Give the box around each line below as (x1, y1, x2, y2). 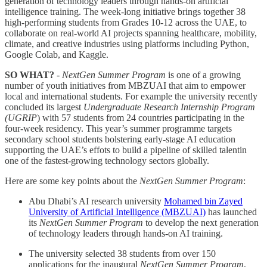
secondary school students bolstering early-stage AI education (5, 133, 235, 144)
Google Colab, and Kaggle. (5, 49, 108, 60)
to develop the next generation (143, 217, 259, 228)
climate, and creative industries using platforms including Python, (5, 38, 249, 49)
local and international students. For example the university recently (5, 91, 257, 101)
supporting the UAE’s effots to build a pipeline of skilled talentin (5, 144, 247, 155)
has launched (206, 206, 257, 217)
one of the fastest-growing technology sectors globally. (5, 155, 209, 166)
